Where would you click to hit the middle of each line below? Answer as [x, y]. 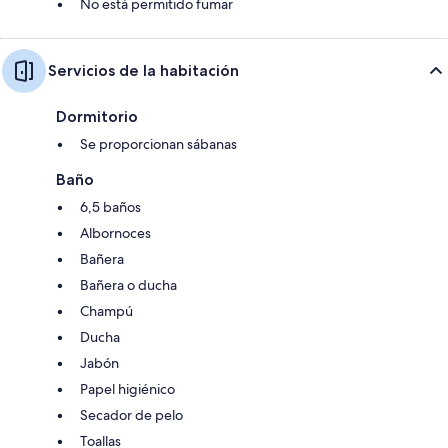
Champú [106, 310]
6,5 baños [110, 206]
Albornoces [115, 232]
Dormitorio [97, 116]
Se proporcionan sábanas [158, 143]
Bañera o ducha [128, 284]
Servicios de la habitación [143, 70]
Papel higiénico [127, 388]
